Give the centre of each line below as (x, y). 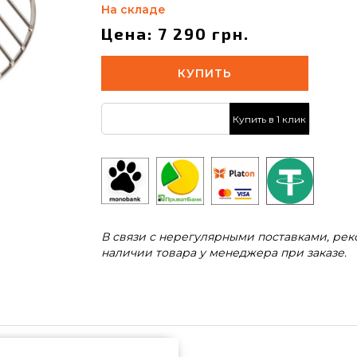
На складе (133, 10)
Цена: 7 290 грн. (175, 33)
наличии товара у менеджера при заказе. (224, 253)
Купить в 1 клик (269, 119)
